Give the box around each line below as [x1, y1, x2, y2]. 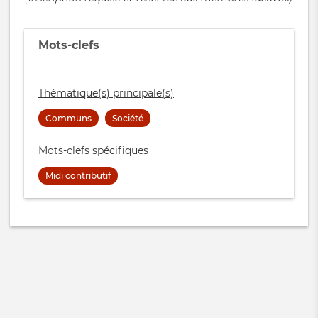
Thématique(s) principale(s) [38, 87, 174, 100]
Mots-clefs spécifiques [38, 144, 148, 158]
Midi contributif [45, 170, 111, 182]
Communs [45, 113, 92, 124]
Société [112, 113, 143, 124]
